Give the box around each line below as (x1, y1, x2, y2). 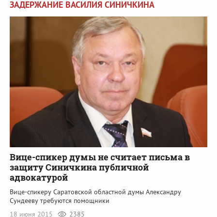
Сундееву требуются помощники (10, 196, 109, 205)
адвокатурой (10, 171, 68, 184)
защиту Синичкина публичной (10, 161, 149, 173)
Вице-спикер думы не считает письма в (10, 151, 190, 163)
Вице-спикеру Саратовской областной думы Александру (10, 187, 181, 197)
